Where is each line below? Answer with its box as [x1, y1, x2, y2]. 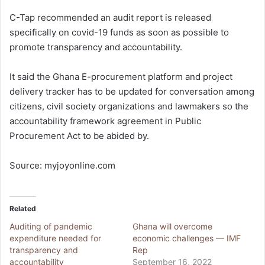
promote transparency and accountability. [9, 41, 182, 53]
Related [9, 204, 36, 214]
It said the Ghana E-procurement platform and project [9, 71, 232, 83]
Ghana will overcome [132, 221, 212, 232]
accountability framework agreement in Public [9, 115, 201, 127]
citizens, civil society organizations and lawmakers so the [9, 101, 248, 112]
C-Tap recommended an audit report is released [9, 12, 211, 24]
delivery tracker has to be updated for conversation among [9, 86, 254, 98]
